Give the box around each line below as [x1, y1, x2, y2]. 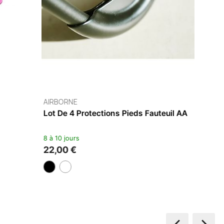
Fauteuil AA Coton [65, 108, 133, 118]
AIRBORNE [65, 97, 99, 107]
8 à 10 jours [65, 133, 101, 142]
